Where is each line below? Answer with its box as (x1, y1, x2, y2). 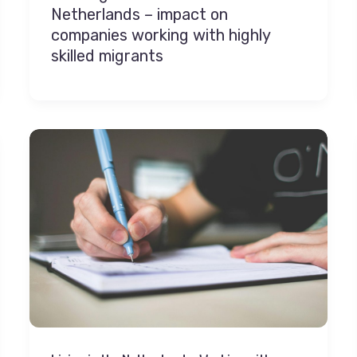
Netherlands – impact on (51, 5, 229, 25)
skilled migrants (51, 46, 164, 66)
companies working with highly (51, 25, 271, 45)
